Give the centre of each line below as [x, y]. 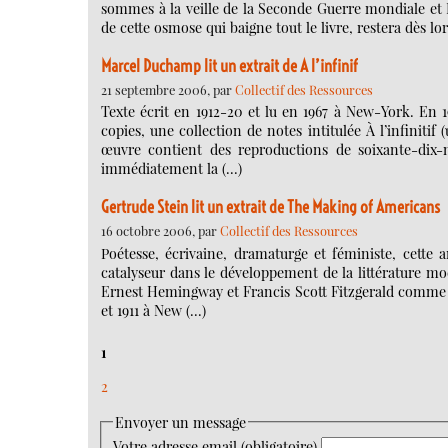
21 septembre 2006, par [168, 89]
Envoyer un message [180, 422]
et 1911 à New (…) [153, 310]
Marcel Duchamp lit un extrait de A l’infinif [229, 65]
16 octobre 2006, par [160, 231]
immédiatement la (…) [171, 169]
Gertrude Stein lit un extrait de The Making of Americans [270, 207]
